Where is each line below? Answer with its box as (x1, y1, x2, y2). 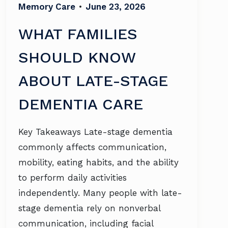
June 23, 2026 (85, 2, 146, 12)
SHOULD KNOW (18, 48, 135, 66)
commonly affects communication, (18, 142, 166, 152)
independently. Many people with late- (18, 188, 182, 198)
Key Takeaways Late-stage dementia (18, 127, 173, 137)
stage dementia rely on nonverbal (18, 203, 160, 213)
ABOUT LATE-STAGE (18, 72, 168, 90)
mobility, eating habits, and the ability (18, 157, 179, 167)
